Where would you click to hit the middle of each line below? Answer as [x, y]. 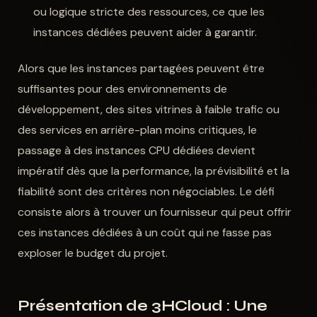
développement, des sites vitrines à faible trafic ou [148, 110]
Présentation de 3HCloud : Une [142, 306]
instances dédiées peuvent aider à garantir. [145, 33]
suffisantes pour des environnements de [122, 89]
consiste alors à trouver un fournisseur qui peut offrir [154, 212]
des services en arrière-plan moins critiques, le [137, 130]
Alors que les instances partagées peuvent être [141, 69]
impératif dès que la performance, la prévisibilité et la [153, 171]
